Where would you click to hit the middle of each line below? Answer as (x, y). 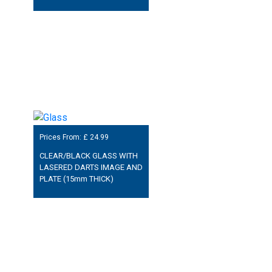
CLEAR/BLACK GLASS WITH (88, 156)
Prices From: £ (64, 138)
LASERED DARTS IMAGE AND (91, 168)
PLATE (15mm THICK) (76, 179)
